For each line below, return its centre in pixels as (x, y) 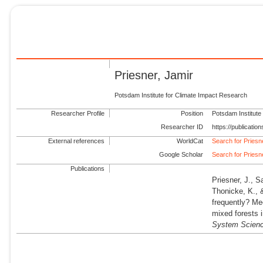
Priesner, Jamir (154, 75)
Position (192, 113)
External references (77, 141)
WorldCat (190, 141)
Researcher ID (182, 127)
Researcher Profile (78, 113)
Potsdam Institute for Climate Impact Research (183, 95)
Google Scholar (181, 155)
